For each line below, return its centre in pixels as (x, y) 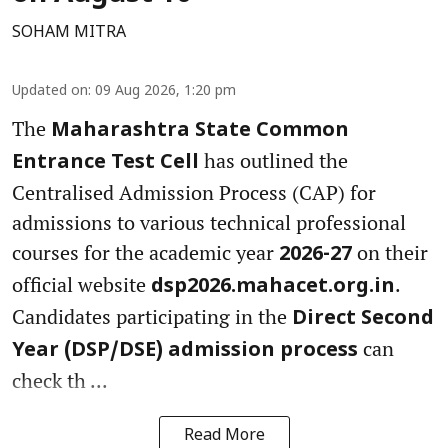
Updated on (50, 91)
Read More (224, 435)
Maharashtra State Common (200, 130)
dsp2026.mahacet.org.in (270, 286)
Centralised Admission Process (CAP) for (194, 192)
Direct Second (363, 318)
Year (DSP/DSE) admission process (185, 350)
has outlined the (273, 160)
